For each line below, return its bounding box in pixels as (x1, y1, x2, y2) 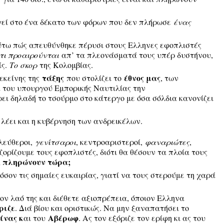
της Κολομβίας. (36, 59, 93, 70)
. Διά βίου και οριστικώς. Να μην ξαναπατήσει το (14, 202, 189, 213)
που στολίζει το (63, 72, 124, 83)
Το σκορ (9, 59, 37, 70)
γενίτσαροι (34, 136, 76, 147)
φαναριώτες (144, 136, 189, 147)
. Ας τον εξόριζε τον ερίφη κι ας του (78, 212, 205, 223)
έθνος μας (123, 72, 160, 83)
